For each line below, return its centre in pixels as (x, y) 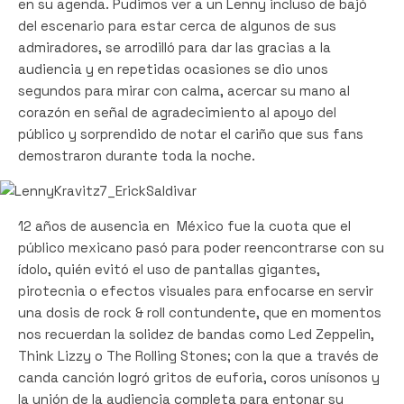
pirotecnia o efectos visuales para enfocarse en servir (196, 290)
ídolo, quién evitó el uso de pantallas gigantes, (169, 269)
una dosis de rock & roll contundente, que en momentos (200, 312)
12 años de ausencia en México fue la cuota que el (184, 225)
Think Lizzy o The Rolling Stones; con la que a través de (198, 355)
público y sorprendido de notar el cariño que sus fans (191, 133)
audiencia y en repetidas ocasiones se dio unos (173, 69)
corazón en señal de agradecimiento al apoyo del (177, 112)
